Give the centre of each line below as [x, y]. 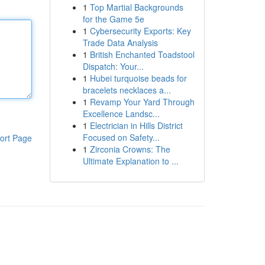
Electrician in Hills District [136, 125]
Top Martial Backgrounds [136, 7]
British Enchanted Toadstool [142, 54]
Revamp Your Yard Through [142, 102]
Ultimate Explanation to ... [130, 161]
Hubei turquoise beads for [138, 78]
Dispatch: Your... [113, 66]
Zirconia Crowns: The [130, 149]
